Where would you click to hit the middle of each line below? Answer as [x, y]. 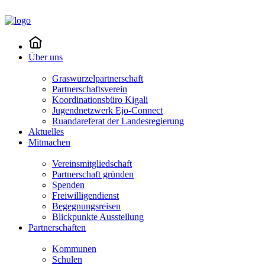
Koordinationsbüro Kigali [100, 100]
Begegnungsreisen [86, 206]
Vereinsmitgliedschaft [92, 164]
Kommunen [74, 249]
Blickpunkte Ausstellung [98, 217]
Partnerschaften [57, 227]
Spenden [68, 185]
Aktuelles [46, 132]
